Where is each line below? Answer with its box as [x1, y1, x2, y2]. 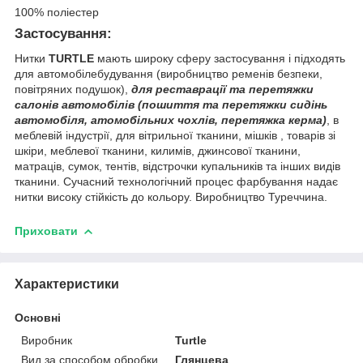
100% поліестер [15, 6, 99, 19]
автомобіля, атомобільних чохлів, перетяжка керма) [15, 113, 327, 127]
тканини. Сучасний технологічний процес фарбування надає [15, 175, 338, 189]
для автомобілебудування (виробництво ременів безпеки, [15, 67, 322, 81]
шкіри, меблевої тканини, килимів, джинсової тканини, [15, 144, 301, 158]
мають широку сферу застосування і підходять [94, 52, 345, 66]
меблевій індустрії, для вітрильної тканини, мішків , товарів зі [15, 129, 335, 143]
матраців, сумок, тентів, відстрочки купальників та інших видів [15, 160, 340, 173]
